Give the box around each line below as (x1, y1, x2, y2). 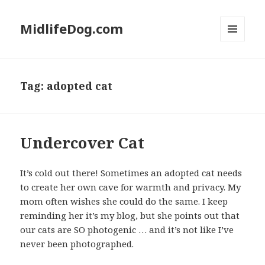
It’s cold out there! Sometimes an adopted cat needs (20, 167, 243, 179)
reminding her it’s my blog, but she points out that (20, 209, 240, 222)
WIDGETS (220, 61, 255, 72)
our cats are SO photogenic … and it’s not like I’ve (20, 224, 234, 236)
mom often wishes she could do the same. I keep (20, 195, 228, 208)
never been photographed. (20, 238, 134, 250)
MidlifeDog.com (20, 20, 124, 38)
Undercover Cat (20, 132, 145, 154)
